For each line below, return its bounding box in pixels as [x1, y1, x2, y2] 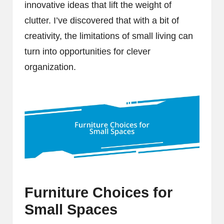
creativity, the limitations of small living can [24, 31, 193, 41]
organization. [24, 62, 76, 72]
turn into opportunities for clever [24, 46, 150, 57]
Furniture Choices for [24, 184, 172, 200]
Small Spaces [24, 201, 117, 217]
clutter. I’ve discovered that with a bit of [24, 15, 179, 26]
